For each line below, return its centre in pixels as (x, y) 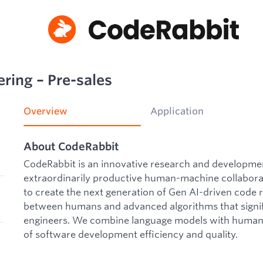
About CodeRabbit (71, 146)
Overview (45, 111)
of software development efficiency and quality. (131, 234)
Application (177, 111)
